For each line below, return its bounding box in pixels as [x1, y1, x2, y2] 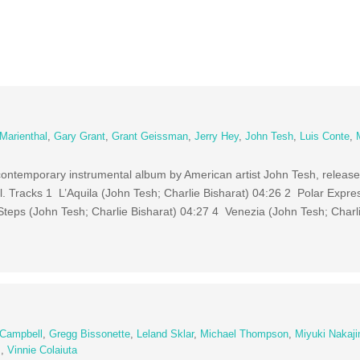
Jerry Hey [194, 130, 239, 142]
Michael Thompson [200, 328, 289, 340]
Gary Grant [54, 130, 106, 142]
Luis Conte [300, 130, 350, 142]
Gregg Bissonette [49, 328, 131, 340]
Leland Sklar [137, 328, 194, 340]
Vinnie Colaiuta [7, 344, 78, 356]
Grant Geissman [112, 130, 189, 142]
